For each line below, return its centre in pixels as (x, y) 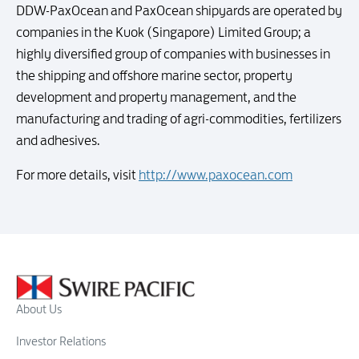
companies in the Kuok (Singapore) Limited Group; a (163, 32)
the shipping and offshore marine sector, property (154, 75)
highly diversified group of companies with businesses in (173, 54)
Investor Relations (61, 341)
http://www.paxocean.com (216, 175)
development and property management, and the (156, 97)
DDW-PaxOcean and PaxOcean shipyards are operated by (179, 10)
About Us (39, 309)
